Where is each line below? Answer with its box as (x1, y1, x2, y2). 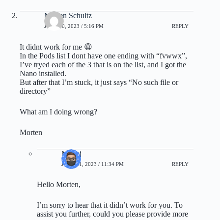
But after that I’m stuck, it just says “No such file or (20, 78, 178, 86)
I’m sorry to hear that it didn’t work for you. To (37, 200, 183, 209)
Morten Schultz (44, 11, 92, 20)
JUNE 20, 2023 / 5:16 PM (44, 23, 104, 29)
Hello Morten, (37, 180, 81, 189)
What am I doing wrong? (20, 107, 97, 116)
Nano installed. (20, 69, 66, 78)
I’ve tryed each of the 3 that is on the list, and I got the (20, 60, 186, 69)
